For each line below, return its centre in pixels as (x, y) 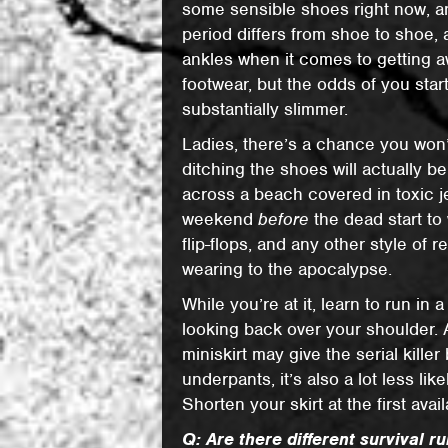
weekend (220, 219)
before (284, 219)
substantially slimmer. (265, 109)
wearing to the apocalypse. (287, 269)
